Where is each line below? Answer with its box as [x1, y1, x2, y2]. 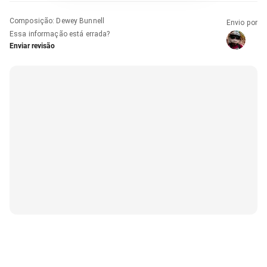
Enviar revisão [10, 41, 55, 50]
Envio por [226, 18, 257, 27]
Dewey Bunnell [56, 16, 104, 25]
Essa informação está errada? [10, 29, 110, 38]
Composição [10, 16, 53, 25]
